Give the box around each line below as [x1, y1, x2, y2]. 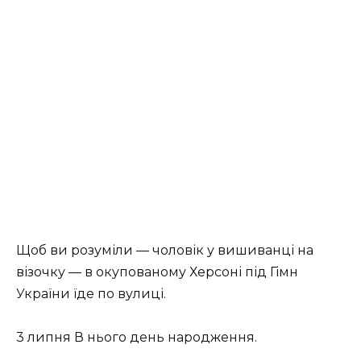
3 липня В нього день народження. [16, 330, 257, 346]
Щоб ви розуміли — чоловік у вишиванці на [16, 243, 313, 259]
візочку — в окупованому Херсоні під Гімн [16, 264, 298, 280]
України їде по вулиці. [16, 286, 166, 302]
